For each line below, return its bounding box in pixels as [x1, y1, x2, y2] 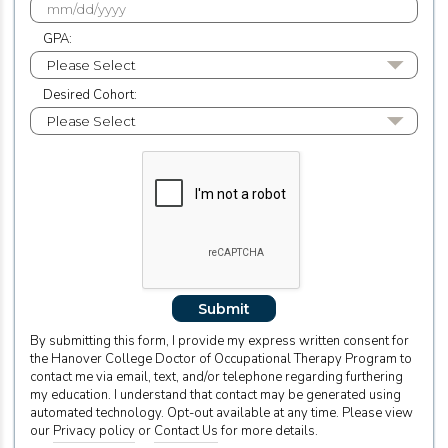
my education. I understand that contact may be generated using [30, 385, 401, 404]
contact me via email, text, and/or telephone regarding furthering [30, 367, 403, 386]
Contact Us [154, 421, 218, 440]
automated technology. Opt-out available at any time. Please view [30, 403, 413, 422]
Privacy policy [53, 421, 135, 440]
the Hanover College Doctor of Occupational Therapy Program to [30, 349, 412, 368]
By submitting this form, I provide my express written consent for [30, 331, 409, 350]
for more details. [218, 421, 318, 440]
